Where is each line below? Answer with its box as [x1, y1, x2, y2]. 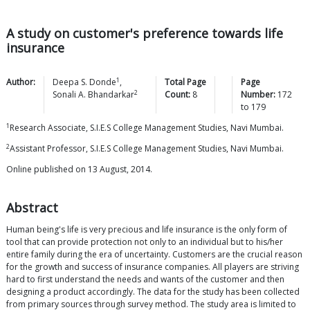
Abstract [6, 199, 58, 217]
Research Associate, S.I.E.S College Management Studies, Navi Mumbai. [10, 122, 284, 134]
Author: [6, 76, 35, 89]
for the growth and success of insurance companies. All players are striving [6, 261, 299, 273]
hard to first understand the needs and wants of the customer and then [6, 273, 284, 286]
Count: [164, 89, 190, 101]
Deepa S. [53, 76, 87, 89]
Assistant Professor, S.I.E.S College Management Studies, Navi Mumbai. [10, 143, 284, 155]
